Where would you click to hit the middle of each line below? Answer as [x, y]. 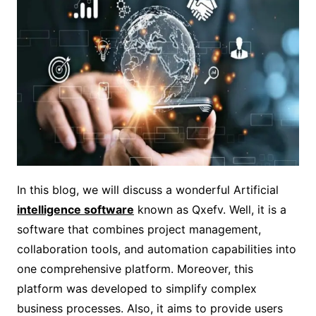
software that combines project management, [139, 229]
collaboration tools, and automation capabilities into [156, 249]
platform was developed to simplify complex [136, 288]
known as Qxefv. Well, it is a [210, 209]
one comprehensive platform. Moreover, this [135, 268]
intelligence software [75, 209]
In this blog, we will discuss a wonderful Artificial [147, 189]
